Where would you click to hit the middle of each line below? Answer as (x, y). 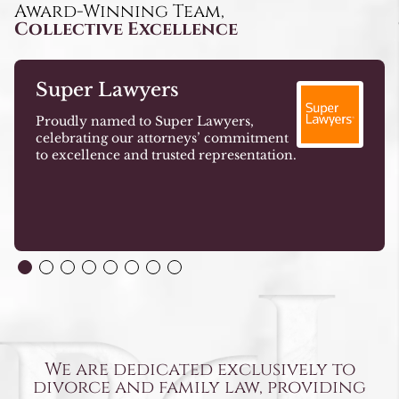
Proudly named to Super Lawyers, (145, 121)
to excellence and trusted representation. (166, 155)
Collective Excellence (126, 28)
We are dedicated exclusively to (199, 369)
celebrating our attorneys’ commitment (162, 138)
